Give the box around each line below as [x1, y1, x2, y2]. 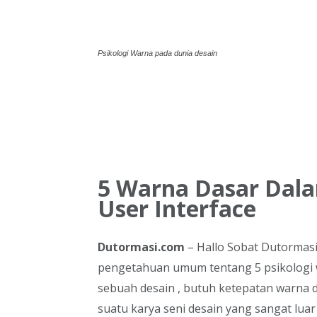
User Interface [98, 193, 256, 224]
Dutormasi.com [98, 239, 185, 255]
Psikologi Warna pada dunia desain [98, 49, 217, 57]
